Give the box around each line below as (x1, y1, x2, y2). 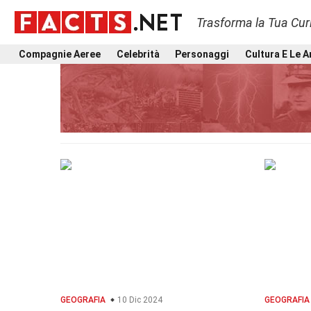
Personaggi (175, 48, 230, 60)
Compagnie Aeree (19, 48, 101, 60)
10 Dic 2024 (115, 295, 162, 305)
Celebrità (116, 48, 160, 60)
